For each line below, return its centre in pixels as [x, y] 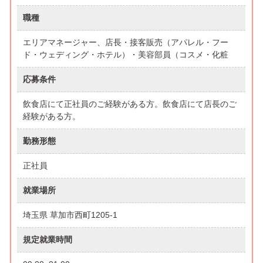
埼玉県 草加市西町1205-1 [73, 215]
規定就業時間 [48, 239]
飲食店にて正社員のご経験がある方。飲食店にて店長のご [130, 104]
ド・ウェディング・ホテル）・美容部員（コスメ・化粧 [126, 54]
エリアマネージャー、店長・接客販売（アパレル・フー [126, 42]
